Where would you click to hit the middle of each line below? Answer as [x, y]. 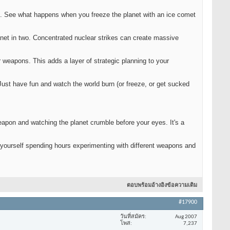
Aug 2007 [186, 217]
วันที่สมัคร [132, 217]
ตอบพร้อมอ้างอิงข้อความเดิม [162, 186]
